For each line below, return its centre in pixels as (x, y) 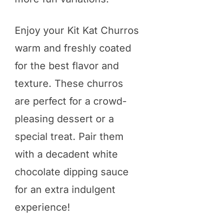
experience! (42, 207)
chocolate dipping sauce (72, 172)
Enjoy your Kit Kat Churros (77, 31)
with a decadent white (66, 154)
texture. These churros (69, 84)
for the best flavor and (67, 66)
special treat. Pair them (69, 137)
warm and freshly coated (73, 48)
